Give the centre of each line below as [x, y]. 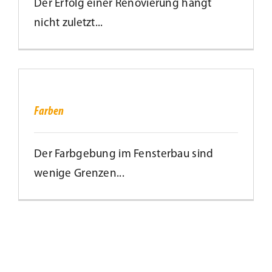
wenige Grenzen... [79, 174]
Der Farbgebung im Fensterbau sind [124, 155]
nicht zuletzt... [68, 24]
